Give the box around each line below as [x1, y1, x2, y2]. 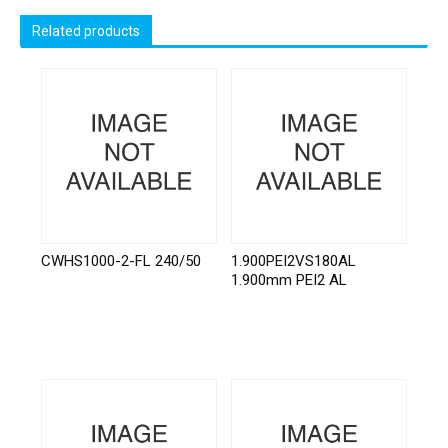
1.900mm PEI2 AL [231, 270, 348, 289]
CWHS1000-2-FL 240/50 [41, 251, 201, 270]
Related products [32, 23, 140, 40]
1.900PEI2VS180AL [231, 251, 357, 270]
